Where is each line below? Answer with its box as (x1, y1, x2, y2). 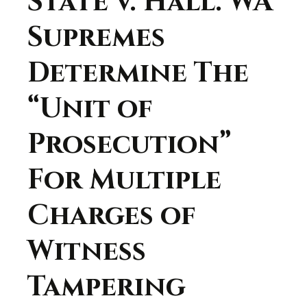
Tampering (27, 269, 186, 306)
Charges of (27, 197, 196, 234)
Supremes (27, 19, 165, 56)
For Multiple (27, 162, 221, 199)
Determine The (27, 55, 249, 92)
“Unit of (27, 90, 153, 127)
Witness (27, 233, 146, 270)
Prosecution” (27, 126, 232, 163)
